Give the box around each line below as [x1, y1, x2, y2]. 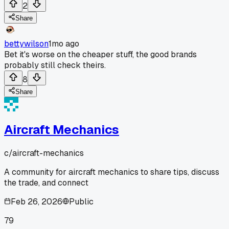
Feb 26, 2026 [11, 196, 62, 207]
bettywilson [4, 38, 49, 49]
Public [69, 196, 94, 207]
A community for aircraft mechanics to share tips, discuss [4, 166, 219, 177]
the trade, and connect [4, 177, 88, 188]
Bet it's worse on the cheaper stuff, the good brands [4, 49, 197, 60]
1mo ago [49, 38, 79, 49]
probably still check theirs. [4, 59, 106, 71]
